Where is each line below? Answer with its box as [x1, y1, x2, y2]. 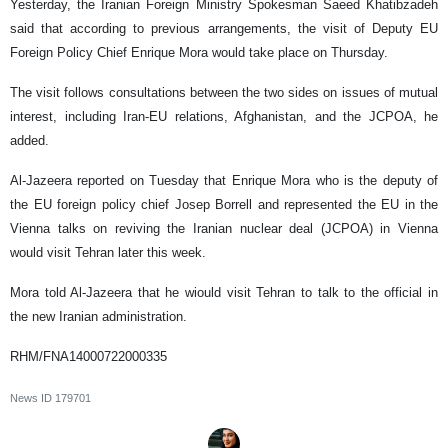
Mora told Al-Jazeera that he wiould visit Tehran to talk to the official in [10, 285, 438, 301]
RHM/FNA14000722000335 [10, 349, 167, 365]
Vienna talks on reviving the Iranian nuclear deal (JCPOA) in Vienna [10, 221, 438, 237]
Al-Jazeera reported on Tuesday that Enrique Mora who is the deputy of [10, 173, 438, 189]
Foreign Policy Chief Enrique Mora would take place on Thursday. [10, 45, 388, 61]
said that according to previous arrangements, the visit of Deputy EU [10, 21, 438, 37]
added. [10, 133, 49, 149]
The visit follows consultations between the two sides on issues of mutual [10, 85, 438, 101]
